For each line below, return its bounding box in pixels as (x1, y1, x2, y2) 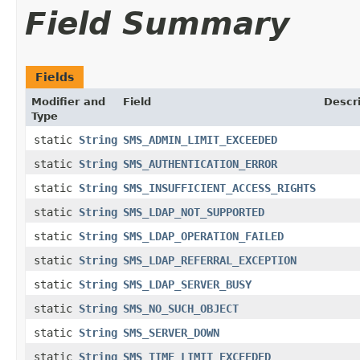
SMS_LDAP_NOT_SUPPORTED (123, 205, 264, 219)
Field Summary (25, 5, 289, 42)
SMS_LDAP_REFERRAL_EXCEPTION (123, 253, 297, 267)
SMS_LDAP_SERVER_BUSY (123, 277, 252, 291)
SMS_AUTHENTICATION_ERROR (123, 157, 277, 170)
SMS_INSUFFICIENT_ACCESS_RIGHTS (123, 181, 316, 194)
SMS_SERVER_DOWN (123, 325, 219, 339)
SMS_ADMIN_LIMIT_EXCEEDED (123, 133, 277, 146)
